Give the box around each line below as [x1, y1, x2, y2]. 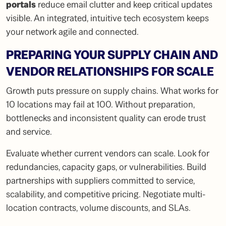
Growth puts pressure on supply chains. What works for [6, 85, 218, 97]
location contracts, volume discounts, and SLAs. [6, 202, 191, 214]
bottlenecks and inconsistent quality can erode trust [6, 112, 206, 124]
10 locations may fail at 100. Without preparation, [6, 98, 195, 110]
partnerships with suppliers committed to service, [6, 175, 195, 187]
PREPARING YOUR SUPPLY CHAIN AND [6, 47, 218, 63]
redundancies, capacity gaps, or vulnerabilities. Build [6, 161, 206, 173]
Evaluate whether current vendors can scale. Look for [6, 147, 209, 159]
